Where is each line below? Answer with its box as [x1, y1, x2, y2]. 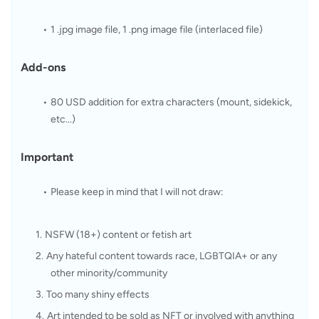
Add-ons [21, 61, 66, 74]
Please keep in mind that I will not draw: [50, 186, 224, 198]
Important [21, 150, 73, 164]
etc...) [51, 113, 75, 125]
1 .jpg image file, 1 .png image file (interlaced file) [50, 23, 263, 36]
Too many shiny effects [46, 288, 150, 300]
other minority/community [51, 267, 167, 279]
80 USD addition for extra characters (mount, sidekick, [50, 96, 292, 108]
